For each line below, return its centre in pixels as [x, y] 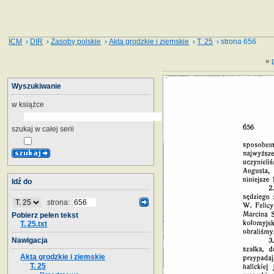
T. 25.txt [34, 224]
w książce [28, 104]
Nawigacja [30, 240]
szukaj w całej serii [43, 129]
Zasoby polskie [76, 42]
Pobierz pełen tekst [45, 215]
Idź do [22, 181]
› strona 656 [235, 42]
